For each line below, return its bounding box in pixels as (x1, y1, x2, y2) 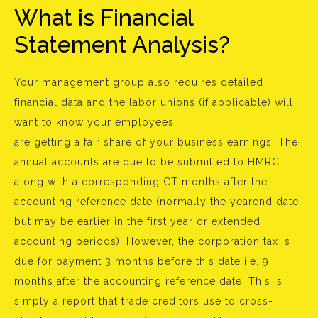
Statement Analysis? (14, 31, 230, 57)
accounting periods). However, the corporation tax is (14, 236, 290, 247)
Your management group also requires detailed (14, 77, 263, 88)
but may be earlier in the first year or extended (14, 216, 261, 227)
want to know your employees (14, 116, 174, 128)
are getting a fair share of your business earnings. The (14, 136, 298, 148)
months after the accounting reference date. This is (14, 275, 283, 287)
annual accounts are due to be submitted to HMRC (14, 156, 280, 168)
